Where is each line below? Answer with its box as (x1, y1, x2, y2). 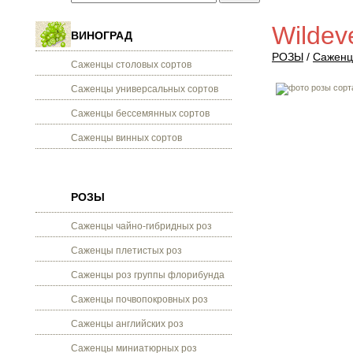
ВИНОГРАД (71, 29, 132, 42)
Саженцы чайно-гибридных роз (71, 221, 212, 232)
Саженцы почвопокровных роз (71, 294, 208, 305)
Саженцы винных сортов (71, 132, 182, 143)
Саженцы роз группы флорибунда (71, 269, 225, 281)
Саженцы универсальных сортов (71, 84, 218, 95)
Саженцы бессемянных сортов (71, 108, 210, 119)
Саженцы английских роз (71, 318, 184, 329)
